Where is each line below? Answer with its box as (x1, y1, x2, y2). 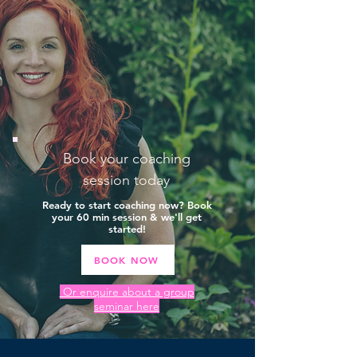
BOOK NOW (93, 253, 159, 266)
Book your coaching (62, 150, 190, 167)
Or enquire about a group (59, 284, 194, 299)
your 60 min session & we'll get (52, 210, 202, 223)
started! (108, 222, 146, 235)
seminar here (94, 299, 159, 313)
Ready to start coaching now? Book (41, 198, 212, 211)
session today (83, 171, 170, 189)
